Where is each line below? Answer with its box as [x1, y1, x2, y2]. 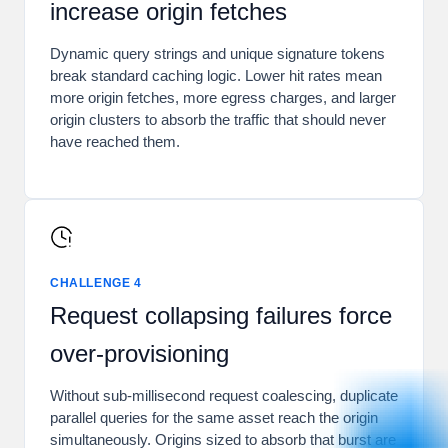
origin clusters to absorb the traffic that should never [50, 111, 386, 129]
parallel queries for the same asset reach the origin [50, 409, 378, 427]
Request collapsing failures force [50, 302, 392, 330]
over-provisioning [50, 340, 229, 368]
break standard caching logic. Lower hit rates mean [50, 67, 382, 85]
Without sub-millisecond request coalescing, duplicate [50, 387, 398, 405]
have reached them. [50, 133, 180, 151]
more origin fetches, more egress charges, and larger [50, 89, 396, 107]
